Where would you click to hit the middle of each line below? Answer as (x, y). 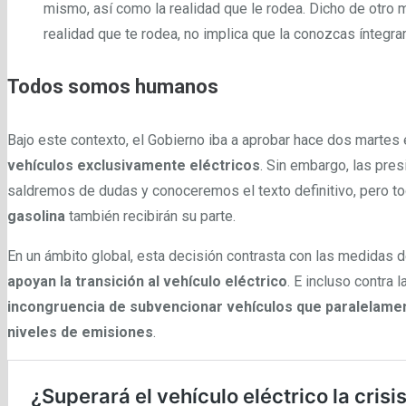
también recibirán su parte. (152, 216)
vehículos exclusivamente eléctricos (134, 165)
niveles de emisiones (80, 332)
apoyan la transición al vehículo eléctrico (147, 281)
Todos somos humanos (113, 87)
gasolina (38, 216)
